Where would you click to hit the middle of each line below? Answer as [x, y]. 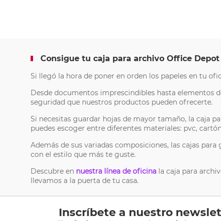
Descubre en [53, 171]
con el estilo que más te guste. [83, 154]
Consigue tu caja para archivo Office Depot [130, 58]
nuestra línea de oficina [116, 171]
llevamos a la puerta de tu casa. [85, 181]
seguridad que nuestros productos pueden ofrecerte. [122, 102]
